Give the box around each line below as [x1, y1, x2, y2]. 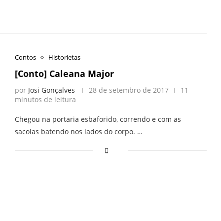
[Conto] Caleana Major [14, 68, 114, 80]
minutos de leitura [14, 95, 76, 105]
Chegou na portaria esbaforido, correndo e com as [14, 114, 181, 124]
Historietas [48, 53, 80, 62]
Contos [14, 53, 36, 62]
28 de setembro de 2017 [88, 85, 169, 95]
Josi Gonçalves [28, 85, 75, 95]
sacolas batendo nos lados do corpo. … [14, 127, 143, 137]
